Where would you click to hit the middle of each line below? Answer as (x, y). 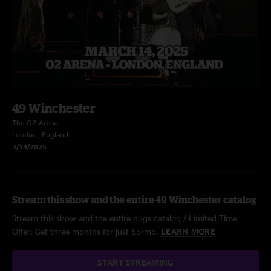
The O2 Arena (35, 122)
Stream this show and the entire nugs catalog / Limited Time (125, 218)
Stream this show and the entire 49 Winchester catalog (135, 200)
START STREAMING (135, 262)
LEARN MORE (188, 231)
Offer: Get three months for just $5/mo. (87, 231)
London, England (40, 135)
